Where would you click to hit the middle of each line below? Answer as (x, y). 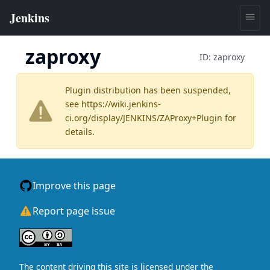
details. (80, 132)
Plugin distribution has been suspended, (148, 90)
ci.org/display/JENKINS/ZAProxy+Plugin (144, 118)
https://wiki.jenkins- (121, 104)
